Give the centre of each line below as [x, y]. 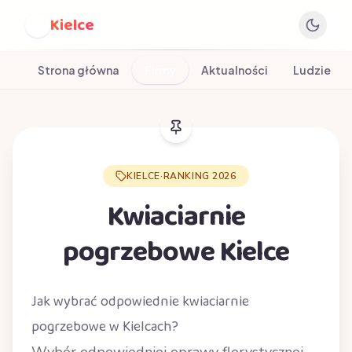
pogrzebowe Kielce [176, 252]
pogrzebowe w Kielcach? [105, 327]
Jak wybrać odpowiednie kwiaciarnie [140, 302]
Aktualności [235, 70]
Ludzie [312, 70]
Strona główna [79, 70]
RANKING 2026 [200, 176]
